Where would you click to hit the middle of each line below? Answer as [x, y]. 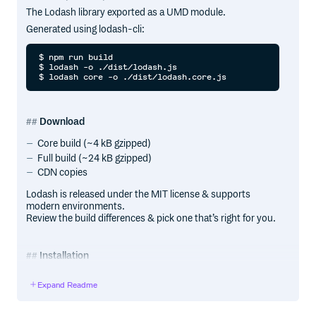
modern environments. [76, 207]
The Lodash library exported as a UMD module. [126, 13]
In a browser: [54, 275]
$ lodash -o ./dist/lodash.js [108, 67]
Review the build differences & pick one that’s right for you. [151, 219]
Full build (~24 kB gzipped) [95, 158]
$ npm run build [76, 57]
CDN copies [63, 173]
